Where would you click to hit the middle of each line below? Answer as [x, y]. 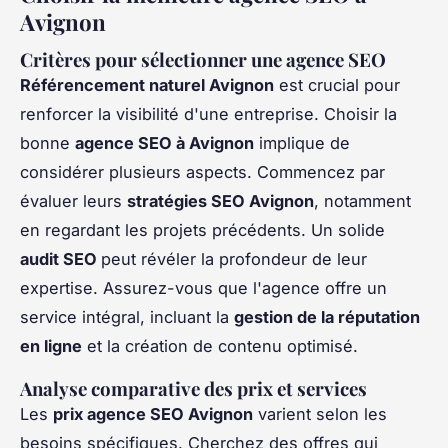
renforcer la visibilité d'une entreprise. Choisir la [208, 114]
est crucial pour [337, 85]
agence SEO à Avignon [164, 143]
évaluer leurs [73, 201]
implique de [302, 143]
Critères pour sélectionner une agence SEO [203, 60]
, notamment [362, 201]
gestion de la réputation [327, 317]
